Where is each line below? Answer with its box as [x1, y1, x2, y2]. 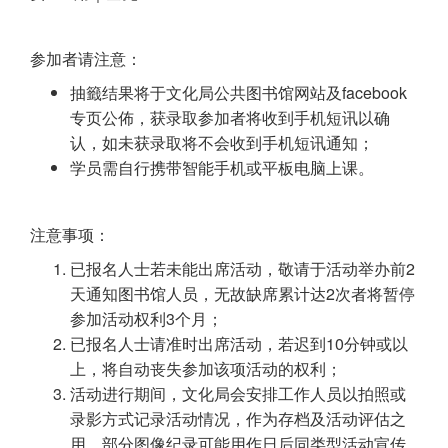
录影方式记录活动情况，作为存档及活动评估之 [70, 407, 406, 431]
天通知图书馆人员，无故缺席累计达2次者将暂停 [70, 282, 415, 306]
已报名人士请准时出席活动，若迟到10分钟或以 [70, 332, 408, 356]
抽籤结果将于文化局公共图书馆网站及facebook [70, 81, 407, 105]
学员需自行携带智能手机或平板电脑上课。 [70, 156, 374, 180]
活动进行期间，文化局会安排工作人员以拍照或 [70, 382, 406, 406]
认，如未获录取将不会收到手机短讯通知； [70, 131, 374, 155]
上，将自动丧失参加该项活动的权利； [70, 357, 342, 381]
